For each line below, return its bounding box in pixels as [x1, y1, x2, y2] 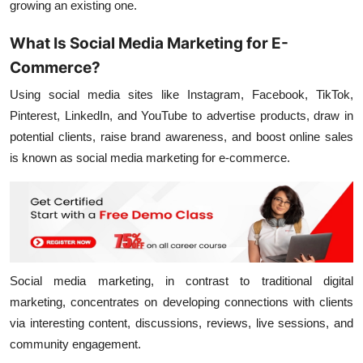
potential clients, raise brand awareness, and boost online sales [10, 130, 353, 143]
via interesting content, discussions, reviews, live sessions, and [10, 316, 353, 330]
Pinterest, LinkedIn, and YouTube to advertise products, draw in [10, 109, 353, 122]
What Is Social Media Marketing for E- [10, 34, 288, 53]
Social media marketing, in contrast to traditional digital [10, 274, 353, 288]
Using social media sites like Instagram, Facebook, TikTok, [10, 88, 353, 101]
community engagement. [10, 337, 141, 351]
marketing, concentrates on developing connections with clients [10, 295, 353, 309]
